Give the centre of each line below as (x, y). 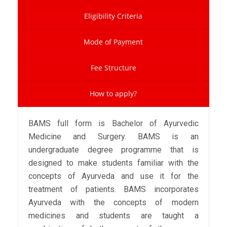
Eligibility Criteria (113, 16)
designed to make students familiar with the (113, 163)
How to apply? (113, 94)
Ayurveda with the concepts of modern (113, 203)
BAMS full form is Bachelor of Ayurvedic (113, 124)
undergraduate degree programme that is (113, 150)
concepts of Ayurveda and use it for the (113, 176)
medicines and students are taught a (113, 216)
